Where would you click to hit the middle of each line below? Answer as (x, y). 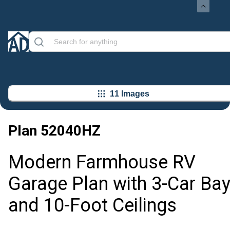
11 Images (130, 93)
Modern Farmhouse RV (102, 162)
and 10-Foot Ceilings (92, 206)
